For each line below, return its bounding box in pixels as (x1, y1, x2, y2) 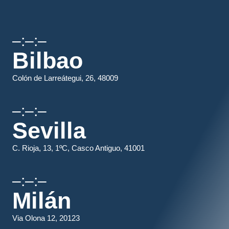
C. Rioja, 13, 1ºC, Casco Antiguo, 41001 (12, 144, 145, 152)
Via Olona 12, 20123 (12, 214, 80, 222)
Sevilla (12, 118, 86, 144)
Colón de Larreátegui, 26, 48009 (12, 74, 119, 82)
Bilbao (12, 48, 83, 74)
